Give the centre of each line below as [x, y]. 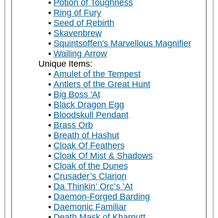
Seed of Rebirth [84, 23]
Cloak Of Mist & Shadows [103, 156]
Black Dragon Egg [89, 105]
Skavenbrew [77, 33]
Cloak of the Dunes [91, 166]
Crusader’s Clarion [90, 176]
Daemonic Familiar [90, 207]
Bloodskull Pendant [91, 115]
